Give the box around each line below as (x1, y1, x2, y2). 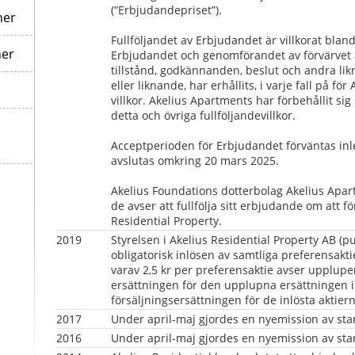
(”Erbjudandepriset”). (110, 2, 222, 17)
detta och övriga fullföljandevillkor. (110, 107, 296, 123)
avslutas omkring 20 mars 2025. (110, 152, 279, 168)
